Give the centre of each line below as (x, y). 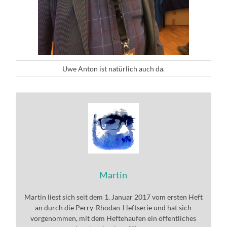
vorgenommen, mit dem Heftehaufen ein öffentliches (113, 218)
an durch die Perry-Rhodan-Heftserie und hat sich (113, 207)
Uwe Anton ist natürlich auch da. (113, 68)
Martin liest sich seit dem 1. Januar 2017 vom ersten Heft (113, 197)
